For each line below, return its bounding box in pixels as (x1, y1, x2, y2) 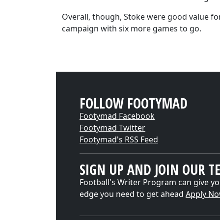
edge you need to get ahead (80, 189, 186, 199)
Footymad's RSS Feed (80, 134, 158, 145)
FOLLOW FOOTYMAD (80, 94, 188, 112)
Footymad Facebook (80, 110, 155, 121)
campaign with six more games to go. (62, 23, 201, 34)
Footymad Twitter (80, 122, 145, 133)
